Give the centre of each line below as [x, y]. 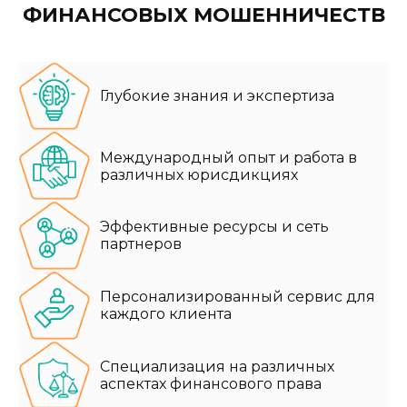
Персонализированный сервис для [238, 297]
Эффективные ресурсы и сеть [214, 227]
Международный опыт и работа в [228, 157]
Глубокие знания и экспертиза [217, 96]
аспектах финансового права [211, 384]
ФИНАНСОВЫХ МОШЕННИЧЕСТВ [203, 15]
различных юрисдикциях [199, 174]
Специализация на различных [217, 367]
